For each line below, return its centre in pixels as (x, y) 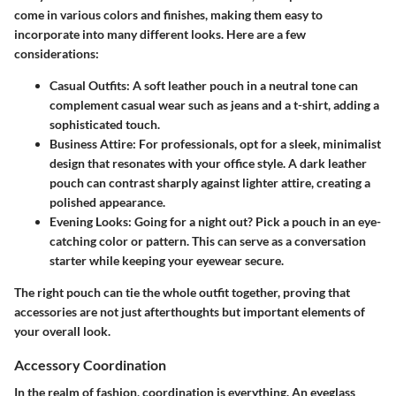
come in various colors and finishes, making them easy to (168, 15)
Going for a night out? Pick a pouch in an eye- (256, 221)
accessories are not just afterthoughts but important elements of (190, 312)
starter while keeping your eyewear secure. (167, 260)
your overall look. (62, 331)
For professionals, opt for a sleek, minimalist (259, 144)
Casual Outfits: (90, 85)
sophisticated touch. (105, 124)
